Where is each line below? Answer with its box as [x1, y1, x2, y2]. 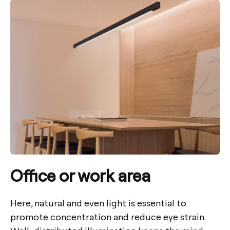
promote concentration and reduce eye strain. [10, 210, 205, 223]
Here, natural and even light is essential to [10, 197, 186, 209]
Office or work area [10, 164, 150, 186]
